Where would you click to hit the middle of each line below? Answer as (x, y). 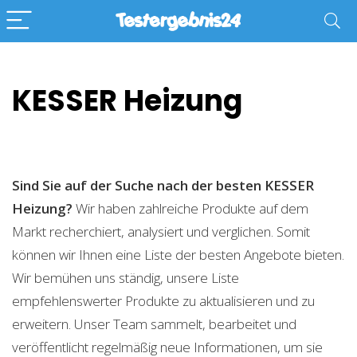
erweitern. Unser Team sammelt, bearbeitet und (154, 324)
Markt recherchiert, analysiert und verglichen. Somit (161, 231)
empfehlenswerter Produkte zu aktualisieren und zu (163, 301)
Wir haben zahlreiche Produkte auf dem (190, 208)
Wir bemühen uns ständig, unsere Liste (126, 278)
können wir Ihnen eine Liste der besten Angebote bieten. (178, 255)
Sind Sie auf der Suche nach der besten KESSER (163, 185)
